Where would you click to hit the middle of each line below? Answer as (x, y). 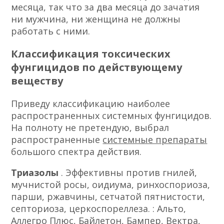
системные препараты (155, 139)
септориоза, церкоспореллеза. (82, 208)
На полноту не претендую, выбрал (90, 127)
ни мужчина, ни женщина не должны (96, 19)
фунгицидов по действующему (97, 67)
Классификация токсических (91, 53)
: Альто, (169, 208)
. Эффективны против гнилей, (129, 172)
